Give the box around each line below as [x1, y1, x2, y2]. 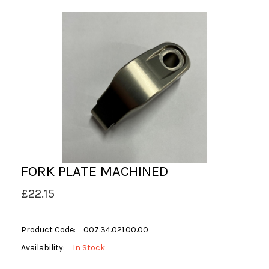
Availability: [21, 243, 67, 253]
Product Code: [21, 225, 77, 235]
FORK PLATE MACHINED [21, 163, 168, 180]
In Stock [73, 243, 105, 253]
